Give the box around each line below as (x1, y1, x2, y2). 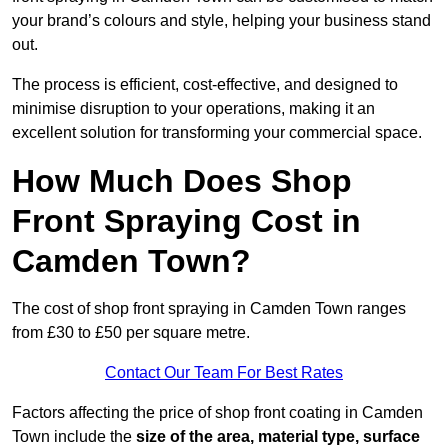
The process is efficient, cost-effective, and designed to (12, 76, 398, 94)
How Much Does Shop (12, 163, 352, 200)
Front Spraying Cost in (12, 203, 361, 240)
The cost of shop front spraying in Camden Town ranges (12, 300, 406, 318)
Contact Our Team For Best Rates (105, 364, 343, 382)
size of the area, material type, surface (136, 428, 420, 446)
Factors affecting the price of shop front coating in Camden (12, 404, 423, 422)
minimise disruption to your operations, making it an (12, 100, 375, 118)
